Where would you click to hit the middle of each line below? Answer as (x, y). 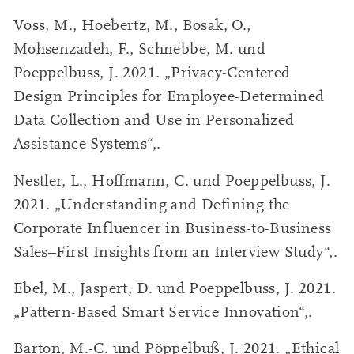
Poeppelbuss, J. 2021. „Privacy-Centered (152, 73)
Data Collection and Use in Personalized (154, 121)
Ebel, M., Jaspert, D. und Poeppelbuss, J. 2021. (174, 289)
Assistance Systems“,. (87, 144)
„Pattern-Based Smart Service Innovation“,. (163, 313)
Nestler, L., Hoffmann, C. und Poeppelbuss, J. (172, 181)
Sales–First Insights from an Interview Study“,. (175, 252)
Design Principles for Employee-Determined (169, 97)
